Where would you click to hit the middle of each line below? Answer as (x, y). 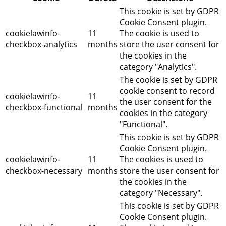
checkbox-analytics (41, 44)
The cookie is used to (159, 33)
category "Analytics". (158, 66)
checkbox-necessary (44, 170)
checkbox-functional (44, 107)
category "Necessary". (161, 192)
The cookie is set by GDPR (168, 79)
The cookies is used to (161, 159)
